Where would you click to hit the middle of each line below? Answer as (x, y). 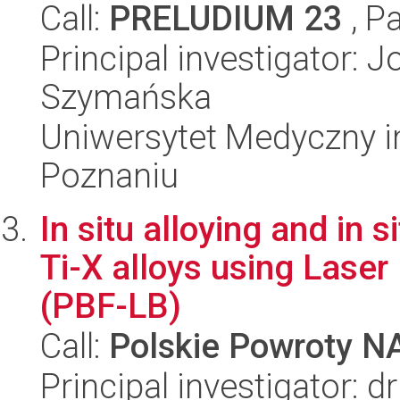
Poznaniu (109, 175)
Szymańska (126, 97)
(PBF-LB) (111, 306)
